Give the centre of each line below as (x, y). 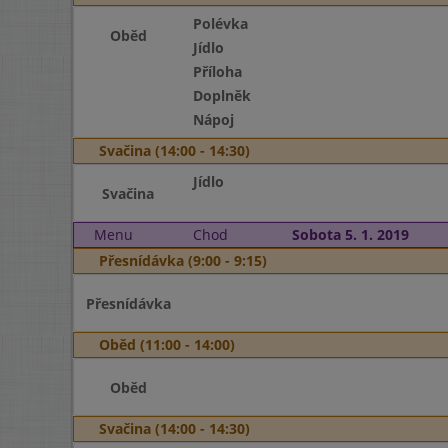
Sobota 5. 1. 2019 (350, 234)
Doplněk (221, 95)
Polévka (220, 23)
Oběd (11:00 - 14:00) (167, 344)
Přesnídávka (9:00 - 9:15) (183, 260)
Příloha (217, 71)
